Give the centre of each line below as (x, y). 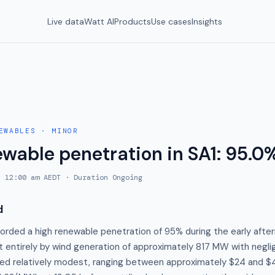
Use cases (171, 21)
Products (133, 21)
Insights (207, 21)
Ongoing (127, 177)
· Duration (87, 177)
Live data (66, 21)
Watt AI (99, 21)
